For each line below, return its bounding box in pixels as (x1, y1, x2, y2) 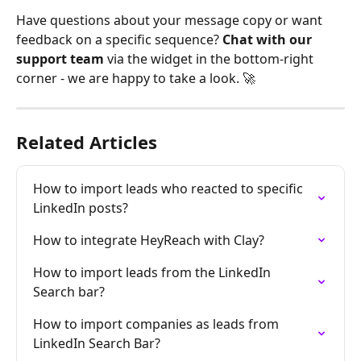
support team (16, 50, 104, 68)
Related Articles (16, 130, 157, 155)
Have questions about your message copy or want (16, 11, 326, 30)
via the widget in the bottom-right (104, 50, 317, 68)
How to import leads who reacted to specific (33, 180, 306, 198)
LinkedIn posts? (33, 199, 128, 218)
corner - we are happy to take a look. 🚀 (16, 69, 255, 88)
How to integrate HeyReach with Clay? (33, 231, 264, 250)
